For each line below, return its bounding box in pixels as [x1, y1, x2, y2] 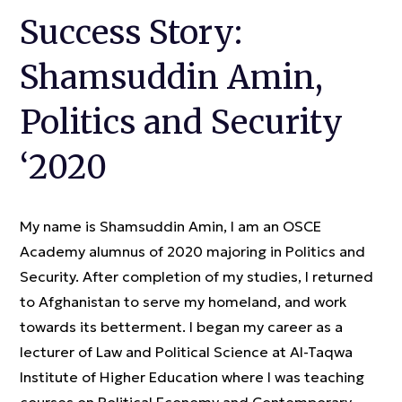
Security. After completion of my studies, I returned [20, 267, 373, 285]
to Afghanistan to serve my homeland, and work [20, 293, 346, 310]
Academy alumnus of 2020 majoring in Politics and [20, 242, 365, 260]
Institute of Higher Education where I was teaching [20, 368, 364, 386]
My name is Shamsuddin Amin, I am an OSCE [20, 217, 321, 235]
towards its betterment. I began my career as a [20, 318, 343, 336]
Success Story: [20, 13, 242, 53]
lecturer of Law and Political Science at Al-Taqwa [20, 343, 353, 361]
